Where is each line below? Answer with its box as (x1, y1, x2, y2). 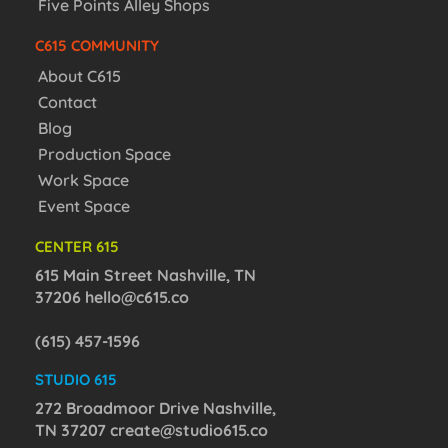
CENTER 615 (35, 237, 119, 257)
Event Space (38, 196, 130, 217)
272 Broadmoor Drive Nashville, (35, 398, 276, 419)
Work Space (38, 170, 129, 191)
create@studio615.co (110, 420, 268, 441)
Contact (38, 92, 97, 113)
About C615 (38, 66, 121, 87)
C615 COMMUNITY (35, 36, 159, 56)
